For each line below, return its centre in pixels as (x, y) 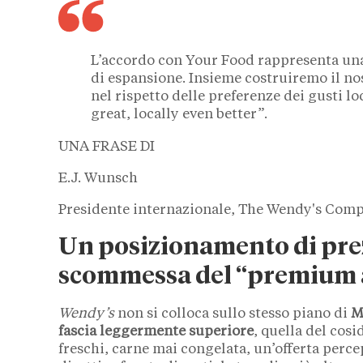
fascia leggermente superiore (156, 332)
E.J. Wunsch (98, 179)
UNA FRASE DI (107, 147)
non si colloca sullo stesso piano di (233, 314)
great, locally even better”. (179, 115)
